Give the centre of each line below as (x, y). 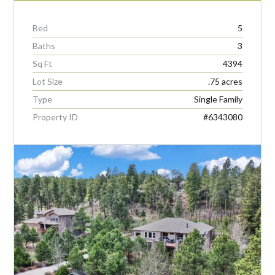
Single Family (218, 99)
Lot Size (48, 81)
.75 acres (225, 81)
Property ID (56, 117)
